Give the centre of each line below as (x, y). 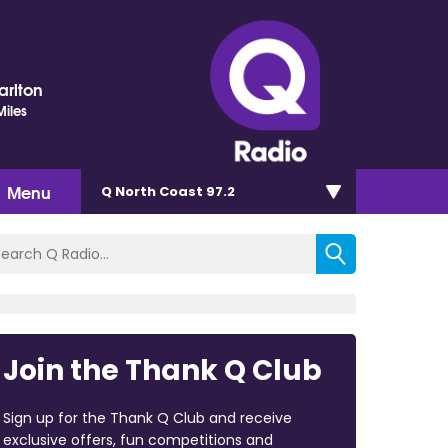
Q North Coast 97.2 (168, 191)
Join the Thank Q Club (162, 370)
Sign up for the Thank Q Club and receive (147, 417)
